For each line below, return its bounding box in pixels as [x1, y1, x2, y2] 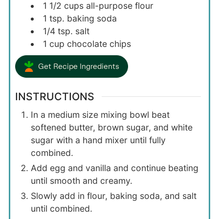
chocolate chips [66, 39, 131, 49]
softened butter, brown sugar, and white [30, 122, 193, 132]
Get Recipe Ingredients [38, 63, 119, 71]
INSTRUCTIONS [15, 90, 94, 103]
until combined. [30, 203, 92, 214]
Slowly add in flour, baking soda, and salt [30, 190, 197, 201]
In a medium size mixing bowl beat [30, 109, 170, 120]
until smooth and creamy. [30, 175, 132, 186]
